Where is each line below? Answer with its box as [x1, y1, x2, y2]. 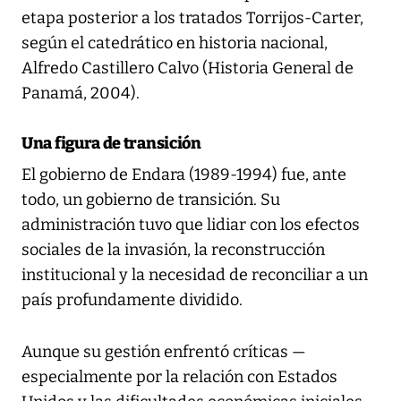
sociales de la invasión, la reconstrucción [21, 240, 325, 260]
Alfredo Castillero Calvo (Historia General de [21, 58, 354, 79]
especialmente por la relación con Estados [21, 367, 337, 388]
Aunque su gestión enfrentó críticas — [21, 342, 306, 363]
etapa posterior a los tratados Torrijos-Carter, [21, 8, 363, 29]
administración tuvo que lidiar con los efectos [21, 215, 360, 235]
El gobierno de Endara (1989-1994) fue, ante [21, 165, 346, 185]
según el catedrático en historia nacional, [21, 33, 328, 54]
